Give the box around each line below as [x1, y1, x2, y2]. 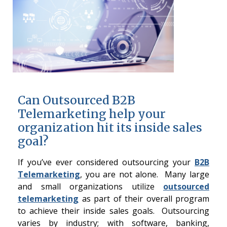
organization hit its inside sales [18, 120, 202, 135]
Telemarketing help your [18, 106, 166, 122]
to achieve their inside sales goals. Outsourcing [18, 205, 209, 217]
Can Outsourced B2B [18, 93, 135, 108]
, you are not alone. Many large [80, 169, 209, 180]
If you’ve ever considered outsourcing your [18, 157, 195, 168]
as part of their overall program [79, 193, 209, 205]
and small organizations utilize [18, 181, 155, 193]
